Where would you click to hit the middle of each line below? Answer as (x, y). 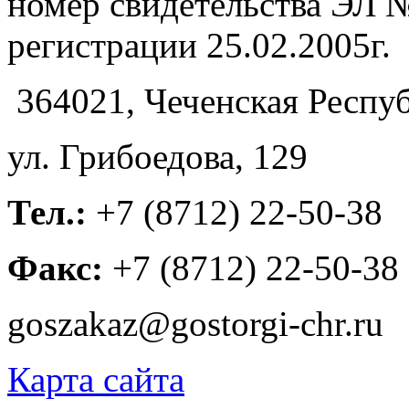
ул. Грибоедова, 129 (157, 157)
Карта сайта (96, 380)
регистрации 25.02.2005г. (199, 46)
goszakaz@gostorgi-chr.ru (195, 324)
